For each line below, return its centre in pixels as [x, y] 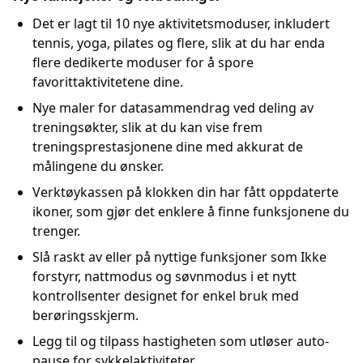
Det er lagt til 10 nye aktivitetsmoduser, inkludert [181, 24]
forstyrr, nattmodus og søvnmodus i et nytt [164, 277]
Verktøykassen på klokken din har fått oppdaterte [186, 192]
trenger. [56, 231]
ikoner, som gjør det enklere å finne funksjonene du [191, 212]
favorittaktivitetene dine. [108, 82]
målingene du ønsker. [98, 167]
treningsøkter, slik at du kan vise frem [147, 128]
